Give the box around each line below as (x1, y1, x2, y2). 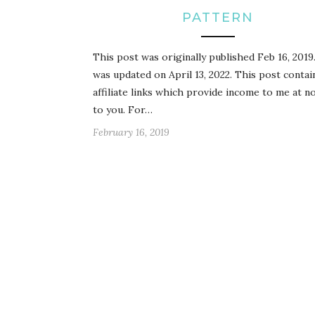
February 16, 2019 (93, 126, 169, 139)
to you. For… (93, 103, 153, 117)
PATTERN (181, 10, 254, 26)
